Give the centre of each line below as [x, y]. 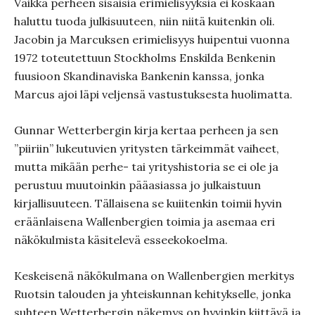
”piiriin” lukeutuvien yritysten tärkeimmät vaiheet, [147, 148]
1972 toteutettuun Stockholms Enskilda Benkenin [145, 58]
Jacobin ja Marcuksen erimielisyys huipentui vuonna [152, 39]
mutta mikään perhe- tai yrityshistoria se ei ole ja [146, 167]
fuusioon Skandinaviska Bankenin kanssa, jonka [139, 76]
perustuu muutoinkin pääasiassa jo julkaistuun [137, 185]
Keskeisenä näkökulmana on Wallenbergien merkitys [154, 276]
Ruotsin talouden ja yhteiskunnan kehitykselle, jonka [153, 294]
